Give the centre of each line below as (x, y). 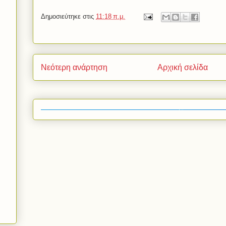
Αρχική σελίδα (183, 68)
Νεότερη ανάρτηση (74, 68)
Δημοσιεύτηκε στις (68, 17)
